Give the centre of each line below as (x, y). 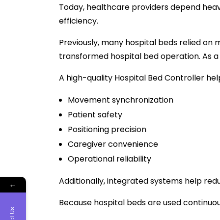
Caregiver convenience (113, 144)
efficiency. (79, 21)
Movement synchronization (120, 100)
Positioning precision (107, 130)
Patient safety (95, 115)
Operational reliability (109, 159)
